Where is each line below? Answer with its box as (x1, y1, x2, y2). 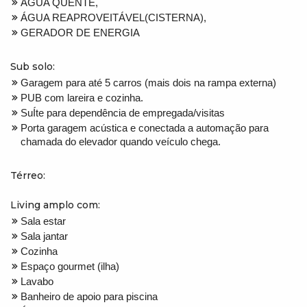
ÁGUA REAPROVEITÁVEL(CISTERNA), (21, 11, 206, 23)
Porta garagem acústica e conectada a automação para (21, 121, 269, 134)
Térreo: (10, 169, 45, 182)
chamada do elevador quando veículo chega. (21, 135, 221, 147)
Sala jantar (21, 230, 68, 242)
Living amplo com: (10, 198, 100, 211)
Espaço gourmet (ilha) (21, 260, 119, 272)
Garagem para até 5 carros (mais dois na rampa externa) (21, 76, 276, 88)
